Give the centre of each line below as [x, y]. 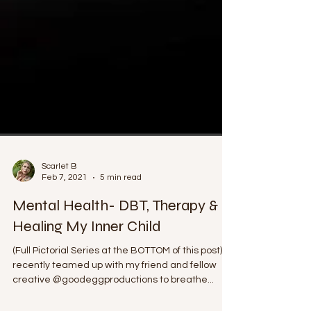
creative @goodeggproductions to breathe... [113, 301]
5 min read [121, 198]
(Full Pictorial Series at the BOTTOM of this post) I [119, 271]
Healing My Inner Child [87, 247]
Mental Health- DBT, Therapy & [115, 226]
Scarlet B [59, 187]
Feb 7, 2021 [65, 198]
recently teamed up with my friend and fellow [115, 286]
